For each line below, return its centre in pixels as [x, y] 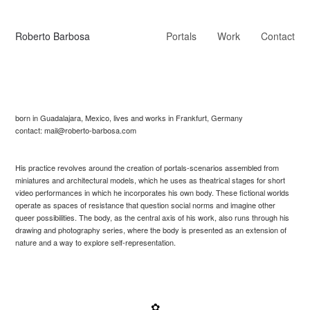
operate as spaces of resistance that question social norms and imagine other [146, 205]
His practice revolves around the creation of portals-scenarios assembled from [147, 167]
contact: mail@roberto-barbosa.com [76, 130]
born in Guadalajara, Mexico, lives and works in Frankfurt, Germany [129, 118]
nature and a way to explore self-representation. [96, 242]
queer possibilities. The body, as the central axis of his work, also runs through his [153, 217]
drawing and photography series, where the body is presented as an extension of [151, 230]
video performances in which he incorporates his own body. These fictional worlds [153, 192]
